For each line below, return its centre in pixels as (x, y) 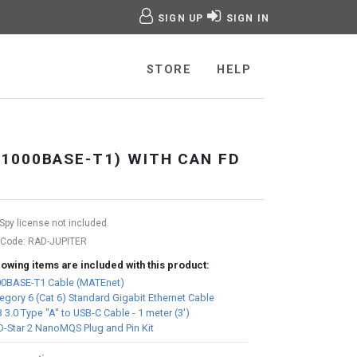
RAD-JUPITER (57, 242)
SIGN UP (180, 18)
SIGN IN (247, 18)
